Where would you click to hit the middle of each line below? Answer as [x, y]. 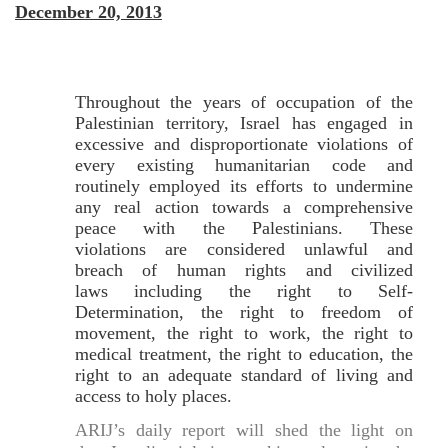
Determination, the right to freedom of [244, 311]
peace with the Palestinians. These [244, 227]
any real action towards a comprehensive [244, 206]
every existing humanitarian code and [244, 164]
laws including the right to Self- [244, 290]
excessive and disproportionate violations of [244, 143]
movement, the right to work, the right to [244, 332]
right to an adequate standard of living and [244, 374]
